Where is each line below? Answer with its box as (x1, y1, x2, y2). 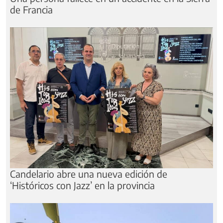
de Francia (10, 3, 53, 16)
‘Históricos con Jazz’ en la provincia (10, 179, 155, 191)
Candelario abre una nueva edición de (10, 167, 167, 180)
